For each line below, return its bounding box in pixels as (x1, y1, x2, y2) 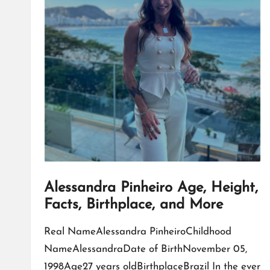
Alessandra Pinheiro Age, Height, (44, 181, 258, 196)
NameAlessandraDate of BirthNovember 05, (44, 244, 247, 255)
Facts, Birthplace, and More (44, 198, 223, 213)
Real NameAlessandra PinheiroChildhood (44, 227, 231, 237)
